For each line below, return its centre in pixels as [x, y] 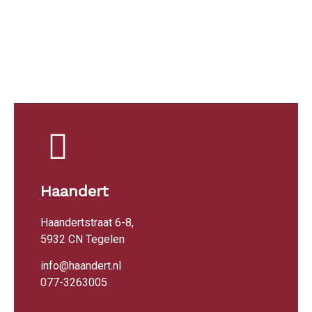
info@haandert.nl [81, 265]
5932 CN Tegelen [83, 239]
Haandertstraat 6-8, [87, 222]
